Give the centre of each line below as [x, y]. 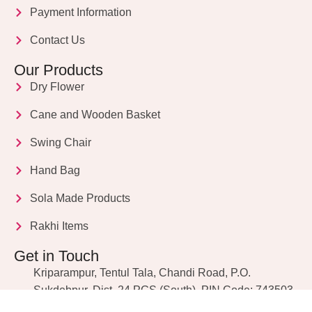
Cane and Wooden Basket [95, 115]
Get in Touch [56, 256]
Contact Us [57, 40]
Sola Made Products [80, 198]
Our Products [58, 70]
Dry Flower [57, 87]
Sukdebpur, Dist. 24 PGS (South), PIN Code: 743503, [164, 290]
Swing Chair [60, 142]
